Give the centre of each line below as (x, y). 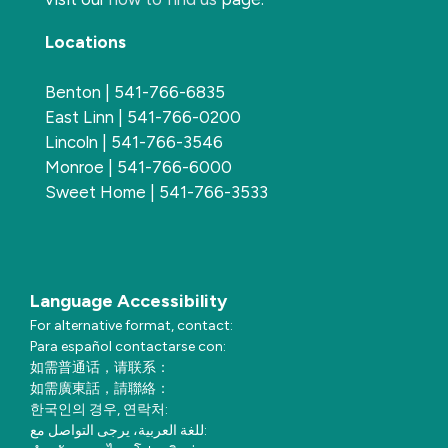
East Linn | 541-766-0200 (143, 116)
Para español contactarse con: (128, 346)
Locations (85, 41)
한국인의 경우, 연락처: (99, 409)
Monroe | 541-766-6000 (138, 166)
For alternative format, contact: (131, 325)
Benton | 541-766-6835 (135, 91)
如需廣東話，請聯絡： (100, 388)
